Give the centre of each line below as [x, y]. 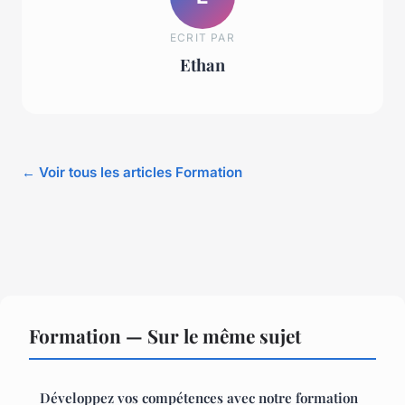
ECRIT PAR [202, 38]
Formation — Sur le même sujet [165, 335]
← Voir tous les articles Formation [132, 172]
